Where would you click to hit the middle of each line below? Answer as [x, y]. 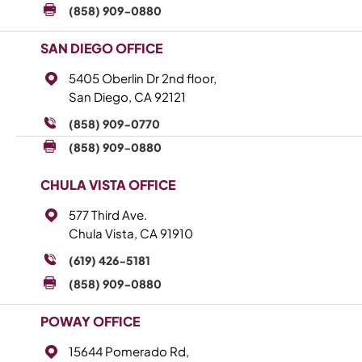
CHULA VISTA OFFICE [108, 184]
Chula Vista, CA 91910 [131, 233]
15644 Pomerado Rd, [129, 351]
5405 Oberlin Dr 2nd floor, [143, 78]
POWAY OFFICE [90, 321]
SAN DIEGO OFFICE [101, 48]
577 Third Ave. [108, 214]
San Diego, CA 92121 [127, 96]
